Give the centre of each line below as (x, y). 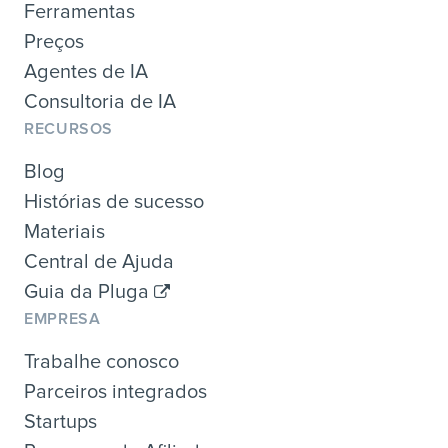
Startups (60, 421)
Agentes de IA (86, 71)
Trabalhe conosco (101, 361)
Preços (54, 41)
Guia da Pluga (89, 291)
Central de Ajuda (99, 261)
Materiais (64, 231)
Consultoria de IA (100, 101)
